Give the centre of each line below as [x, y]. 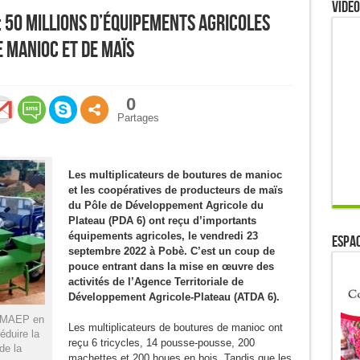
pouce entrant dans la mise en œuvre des [171, 266]
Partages [138, 118]
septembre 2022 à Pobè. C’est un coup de [171, 251]
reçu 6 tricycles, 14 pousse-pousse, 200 [161, 343]
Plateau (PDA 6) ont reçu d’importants [162, 221]
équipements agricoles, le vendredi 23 [163, 236]
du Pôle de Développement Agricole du [166, 205]
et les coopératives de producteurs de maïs [175, 190]
